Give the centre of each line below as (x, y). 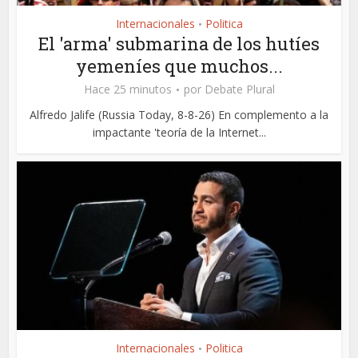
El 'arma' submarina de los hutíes (179, 43)
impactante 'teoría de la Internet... (179, 132)
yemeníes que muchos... (179, 66)
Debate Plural (239, 89)
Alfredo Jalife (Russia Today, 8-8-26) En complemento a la (179, 114)
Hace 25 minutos (127, 89)
